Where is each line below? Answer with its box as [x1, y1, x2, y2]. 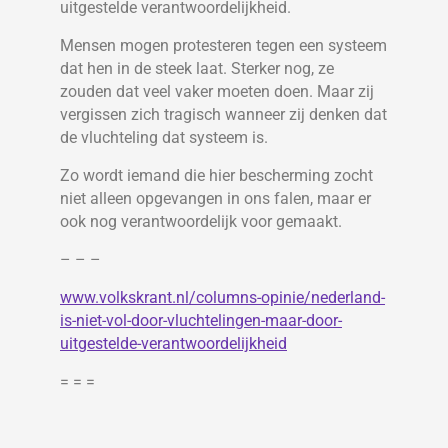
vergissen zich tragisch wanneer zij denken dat [60, 105, 387, 125]
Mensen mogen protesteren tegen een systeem [60, 36, 387, 56]
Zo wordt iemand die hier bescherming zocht [60, 166, 373, 186]
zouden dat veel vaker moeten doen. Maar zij [60, 82, 374, 102]
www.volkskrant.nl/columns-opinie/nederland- [60, 288, 385, 308]
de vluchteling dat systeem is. [60, 128, 268, 148]
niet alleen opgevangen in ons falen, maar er [60, 189, 371, 209]
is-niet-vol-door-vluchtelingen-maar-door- [60, 311, 342, 331]
